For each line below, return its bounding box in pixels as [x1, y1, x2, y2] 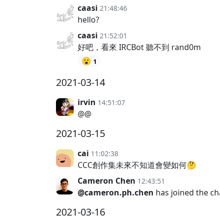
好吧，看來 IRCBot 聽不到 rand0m [78, 42, 201, 53]
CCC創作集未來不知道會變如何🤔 [78, 160, 196, 171]
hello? [78, 14, 99, 25]
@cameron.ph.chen [78, 187, 154, 198]
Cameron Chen [78, 175, 136, 187]
